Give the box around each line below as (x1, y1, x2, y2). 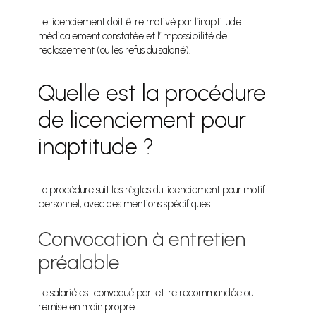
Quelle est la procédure (38, 80, 267, 107)
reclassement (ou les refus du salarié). (38, 44, 191, 57)
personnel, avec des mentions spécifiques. (38, 197, 212, 211)
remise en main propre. (38, 300, 137, 314)
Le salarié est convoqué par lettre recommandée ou (38, 286, 254, 300)
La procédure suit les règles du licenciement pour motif (38, 183, 266, 197)
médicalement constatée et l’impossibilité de (38, 30, 228, 43)
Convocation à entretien (38, 227, 246, 252)
